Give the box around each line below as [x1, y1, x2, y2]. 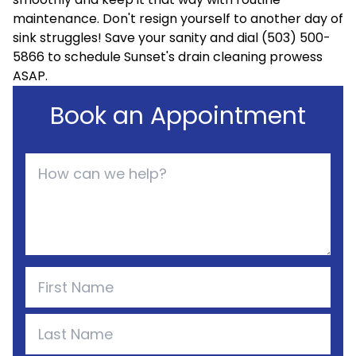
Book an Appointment [50, 99, 306, 133]
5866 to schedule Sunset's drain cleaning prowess [13, 48, 323, 66]
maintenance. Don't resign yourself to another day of [13, 10, 343, 28]
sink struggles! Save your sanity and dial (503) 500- [13, 29, 331, 47]
